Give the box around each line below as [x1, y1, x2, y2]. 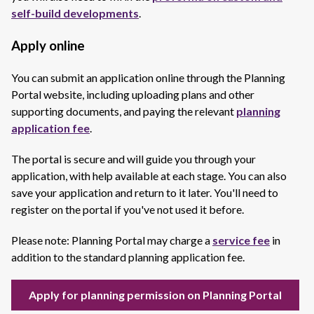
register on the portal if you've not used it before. [11, 203, 244, 216]
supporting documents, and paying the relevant [11, 104, 236, 118]
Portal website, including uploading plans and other [11, 88, 254, 101]
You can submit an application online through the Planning [11, 71, 285, 84]
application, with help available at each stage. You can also [11, 169, 287, 182]
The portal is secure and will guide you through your [11, 152, 256, 165]
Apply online [11, 38, 85, 53]
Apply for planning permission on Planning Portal [29, 288, 282, 301]
